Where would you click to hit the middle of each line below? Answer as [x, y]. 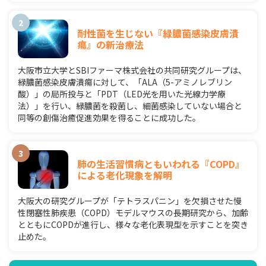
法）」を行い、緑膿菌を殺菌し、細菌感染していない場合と [130, 106]
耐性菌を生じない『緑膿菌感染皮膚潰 [158, 33]
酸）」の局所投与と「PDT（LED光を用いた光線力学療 [122, 94]
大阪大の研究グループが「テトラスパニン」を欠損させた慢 [130, 201]
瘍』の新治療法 [110, 44]
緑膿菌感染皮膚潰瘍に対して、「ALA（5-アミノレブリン [125, 82]
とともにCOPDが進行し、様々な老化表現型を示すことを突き [133, 224]
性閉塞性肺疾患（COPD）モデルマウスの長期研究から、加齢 [133, 213]
